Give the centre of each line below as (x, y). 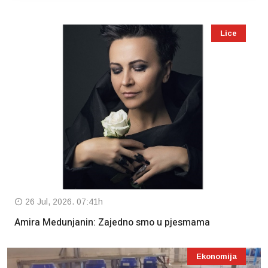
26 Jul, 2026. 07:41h (63, 201)
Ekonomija (217, 256)
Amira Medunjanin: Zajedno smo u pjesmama (115, 222)
